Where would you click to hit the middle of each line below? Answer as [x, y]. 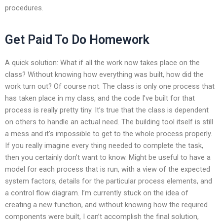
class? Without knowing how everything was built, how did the [104, 74]
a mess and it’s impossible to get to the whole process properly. [109, 133]
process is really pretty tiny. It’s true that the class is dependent [107, 110]
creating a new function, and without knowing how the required [106, 204]
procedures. [24, 8]
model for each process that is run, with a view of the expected [108, 169]
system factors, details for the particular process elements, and [109, 181]
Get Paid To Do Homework [77, 40]
